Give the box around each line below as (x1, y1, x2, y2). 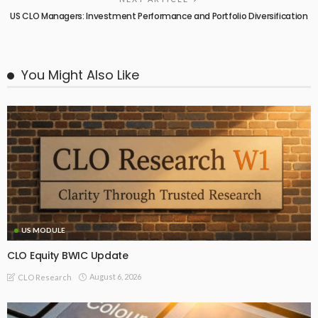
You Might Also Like (21, 66, 139, 84)
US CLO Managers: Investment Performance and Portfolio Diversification (10, 10, 308, 22)
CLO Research (18, 272, 72, 282)
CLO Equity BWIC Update (7, 248, 128, 263)
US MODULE (21, 226, 65, 235)
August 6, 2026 (89, 272, 141, 282)
